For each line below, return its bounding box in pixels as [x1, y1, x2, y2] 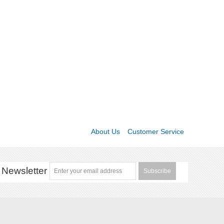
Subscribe [143, 167, 171, 175]
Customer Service [127, 127, 184, 136]
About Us [90, 127, 120, 136]
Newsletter [1, 165, 47, 176]
